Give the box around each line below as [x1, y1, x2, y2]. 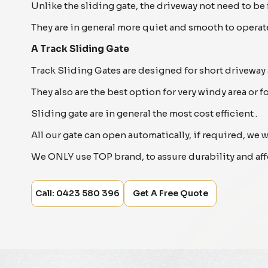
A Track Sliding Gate [31, 43, 129, 54]
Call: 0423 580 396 [35, 188, 120, 199]
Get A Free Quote [132, 188, 208, 199]
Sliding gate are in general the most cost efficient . [31, 108, 257, 119]
